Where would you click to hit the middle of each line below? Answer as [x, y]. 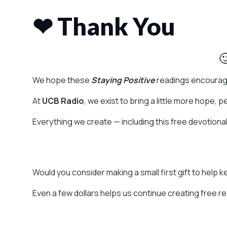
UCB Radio [63, 101]
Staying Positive [123, 80]
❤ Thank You [104, 26]
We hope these [62, 80]
